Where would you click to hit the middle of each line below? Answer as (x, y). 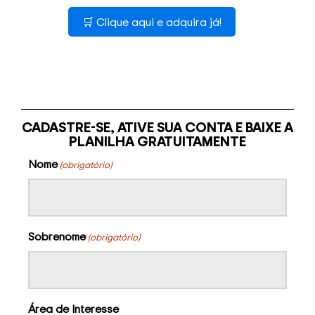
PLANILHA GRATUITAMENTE (157, 141)
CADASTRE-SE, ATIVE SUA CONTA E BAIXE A (157, 127)
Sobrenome (57, 237)
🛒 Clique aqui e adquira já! (152, 22)
